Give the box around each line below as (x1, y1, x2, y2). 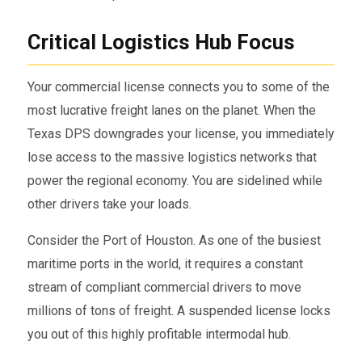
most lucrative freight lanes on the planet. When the (27, 102, 316, 118)
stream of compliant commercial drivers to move (27, 279, 301, 295)
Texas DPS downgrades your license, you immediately (27, 125, 335, 141)
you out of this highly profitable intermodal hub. (27, 326, 291, 342)
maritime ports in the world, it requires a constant (27, 255, 303, 271)
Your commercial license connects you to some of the (27, 78, 330, 95)
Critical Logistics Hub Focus (27, 30, 295, 55)
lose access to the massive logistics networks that (27, 149, 317, 165)
